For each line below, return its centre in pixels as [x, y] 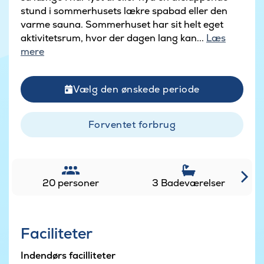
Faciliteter [57, 233]
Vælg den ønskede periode [136, 89]
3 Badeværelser [189, 183]
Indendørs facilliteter [68, 256]
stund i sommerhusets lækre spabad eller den [124, 11]
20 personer [71, 183]
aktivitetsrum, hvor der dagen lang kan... [113, 38]
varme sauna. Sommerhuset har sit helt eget [122, 24]
